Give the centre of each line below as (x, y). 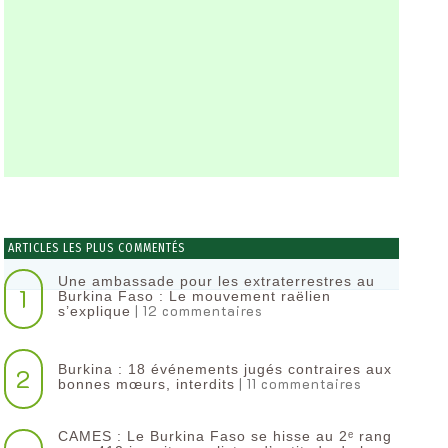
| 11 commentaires (299, 383)
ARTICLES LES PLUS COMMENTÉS (94, 248)
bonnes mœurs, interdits (147, 383)
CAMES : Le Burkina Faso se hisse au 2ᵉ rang (225, 436)
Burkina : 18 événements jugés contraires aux (225, 368)
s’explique (95, 311)
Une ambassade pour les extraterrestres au (217, 281)
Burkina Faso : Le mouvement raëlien (195, 296)
